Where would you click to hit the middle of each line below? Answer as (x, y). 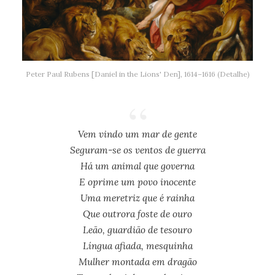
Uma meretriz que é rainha (137, 198)
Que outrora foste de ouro (137, 214)
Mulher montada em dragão (137, 262)
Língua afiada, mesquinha (137, 246)
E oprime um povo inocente (137, 182)
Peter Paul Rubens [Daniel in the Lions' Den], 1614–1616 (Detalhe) (137, 74)
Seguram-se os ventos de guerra (137, 150)
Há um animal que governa (137, 166)
